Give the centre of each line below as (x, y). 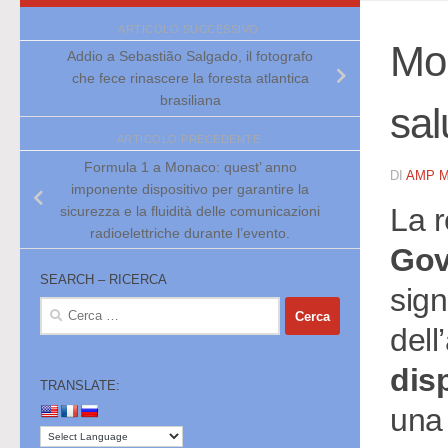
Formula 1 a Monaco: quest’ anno (190, 166)
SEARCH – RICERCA (103, 280)
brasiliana (190, 100)
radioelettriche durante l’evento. (190, 232)
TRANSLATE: (80, 386)
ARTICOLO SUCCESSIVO (190, 28)
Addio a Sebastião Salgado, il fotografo (190, 56)
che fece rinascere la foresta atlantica (190, 78)
